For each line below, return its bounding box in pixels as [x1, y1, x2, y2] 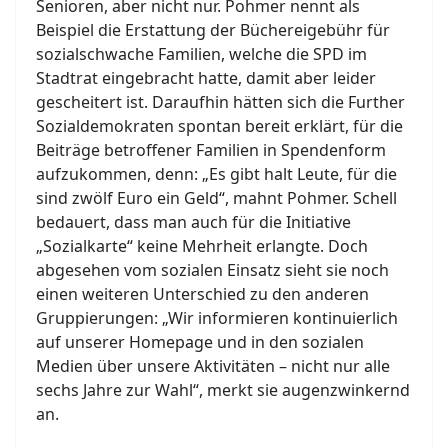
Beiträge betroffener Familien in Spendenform [36, 139, 386, 162]
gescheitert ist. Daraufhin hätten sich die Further [36, 91, 405, 114]
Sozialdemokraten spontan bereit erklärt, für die [36, 115, 403, 138]
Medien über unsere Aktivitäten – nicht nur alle [36, 355, 390, 378]
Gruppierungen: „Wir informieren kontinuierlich [36, 307, 398, 330]
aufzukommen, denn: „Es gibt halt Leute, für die [36, 163, 397, 186]
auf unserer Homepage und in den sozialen [36, 331, 364, 354]
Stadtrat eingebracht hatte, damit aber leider [36, 67, 376, 90]
